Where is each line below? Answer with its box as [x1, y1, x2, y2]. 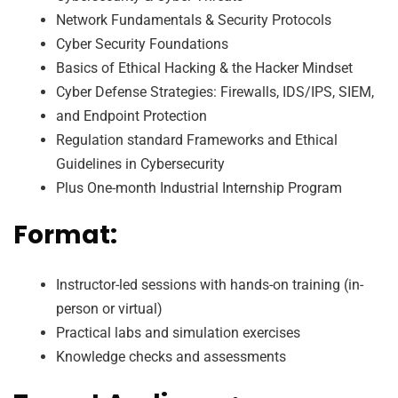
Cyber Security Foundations [56, 35, 228, 52]
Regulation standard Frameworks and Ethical [56, 131, 338, 148]
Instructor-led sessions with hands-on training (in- [56, 275, 363, 293]
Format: [13, 217, 117, 252]
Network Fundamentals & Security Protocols [56, 11, 331, 28]
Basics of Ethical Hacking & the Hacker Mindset [56, 59, 353, 76]
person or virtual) [56, 299, 163, 317]
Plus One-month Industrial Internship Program [56, 179, 342, 196]
